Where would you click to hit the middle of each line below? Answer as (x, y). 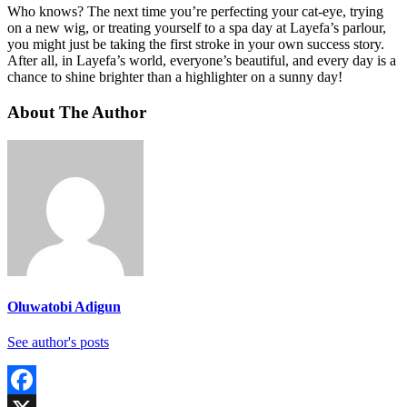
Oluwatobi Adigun (64, 307)
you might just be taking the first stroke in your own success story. (196, 45)
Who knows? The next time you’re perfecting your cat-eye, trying (195, 12)
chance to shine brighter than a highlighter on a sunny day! (175, 77)
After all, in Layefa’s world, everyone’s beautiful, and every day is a (202, 61)
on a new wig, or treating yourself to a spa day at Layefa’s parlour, (197, 28)
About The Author (77, 113)
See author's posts (58, 342)
